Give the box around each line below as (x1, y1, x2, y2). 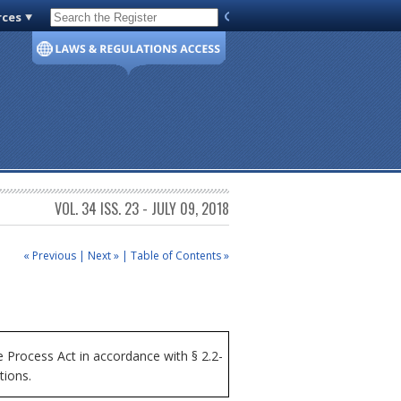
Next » (88, 247, 119, 263)
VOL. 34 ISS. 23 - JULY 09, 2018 (55, 198, 229, 220)
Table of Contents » (131, 247, 229, 263)
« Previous (23, 247, 76, 263)
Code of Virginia (57, 13, 143, 29)
